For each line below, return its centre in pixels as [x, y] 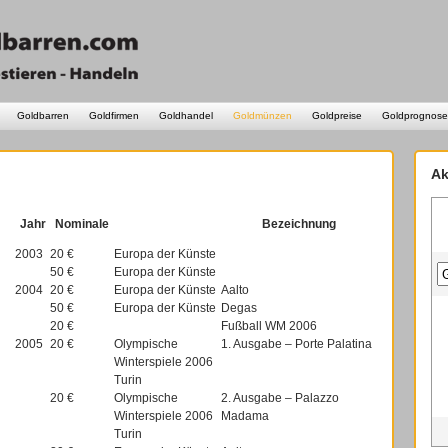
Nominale [82, 224]
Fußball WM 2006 [269, 326]
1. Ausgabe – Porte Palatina [296, 344]
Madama [245, 416]
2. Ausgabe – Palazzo [280, 398]
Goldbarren [43, 115]
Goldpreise [337, 115]
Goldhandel [186, 115]
